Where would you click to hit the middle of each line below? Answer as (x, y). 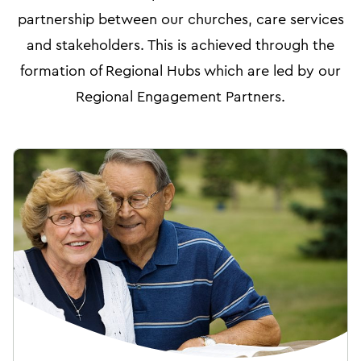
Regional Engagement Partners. (180, 97)
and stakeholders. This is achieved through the (180, 45)
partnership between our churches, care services (180, 19)
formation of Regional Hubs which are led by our (180, 71)
